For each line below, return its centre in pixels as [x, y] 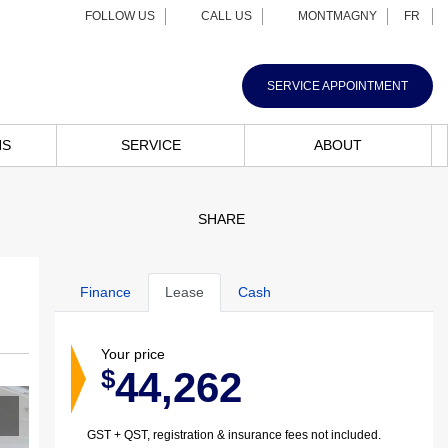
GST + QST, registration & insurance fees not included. [233, 435]
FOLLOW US [117, 16]
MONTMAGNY [334, 16]
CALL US [223, 16]
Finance [105, 292]
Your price [132, 354]
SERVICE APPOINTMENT [337, 86]
